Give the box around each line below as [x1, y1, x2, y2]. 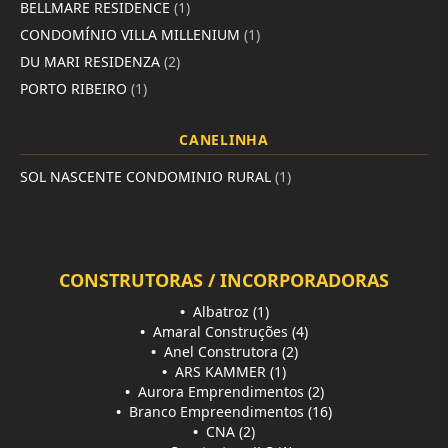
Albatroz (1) [188, 301, 269, 321]
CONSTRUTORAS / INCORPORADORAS [59, 267, 389, 292]
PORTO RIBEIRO [20, 78, 131, 98]
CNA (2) [202, 421, 255, 441]
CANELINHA [179, 129, 269, 149]
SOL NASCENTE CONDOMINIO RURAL [20, 166, 275, 186]
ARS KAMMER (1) [171, 361, 286, 381]
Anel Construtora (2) [159, 341, 298, 361]
